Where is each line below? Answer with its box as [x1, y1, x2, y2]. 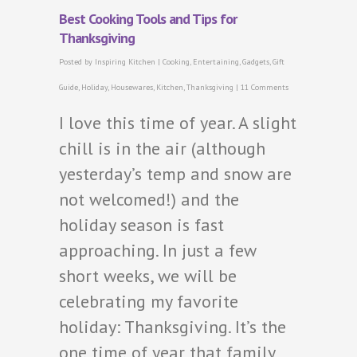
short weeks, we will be [59, 264, 237, 287]
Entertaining [193, 56, 239, 67]
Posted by [59, 56, 95, 67]
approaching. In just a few [59, 238, 256, 261]
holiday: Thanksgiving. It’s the [59, 315, 286, 338]
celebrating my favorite [59, 289, 238, 312]
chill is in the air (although [59, 136, 265, 159]
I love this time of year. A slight [59, 111, 296, 134]
